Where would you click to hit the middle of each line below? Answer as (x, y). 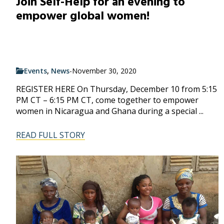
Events (35, 70)
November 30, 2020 (104, 70)
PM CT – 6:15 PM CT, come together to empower (107, 100)
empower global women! (83, 16)
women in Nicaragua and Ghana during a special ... (110, 111)
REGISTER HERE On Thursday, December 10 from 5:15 (116, 89)
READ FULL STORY (50, 135)
